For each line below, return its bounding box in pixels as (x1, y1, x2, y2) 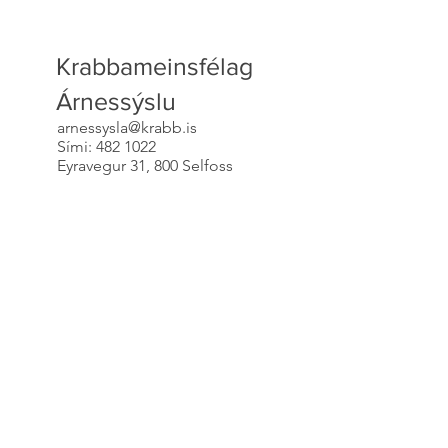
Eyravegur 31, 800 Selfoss (56, 156, 233, 175)
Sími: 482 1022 (56, 137, 156, 156)
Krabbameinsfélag (55, 52, 253, 80)
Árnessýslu (55, 87, 176, 115)
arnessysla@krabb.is (56, 118, 201, 137)
